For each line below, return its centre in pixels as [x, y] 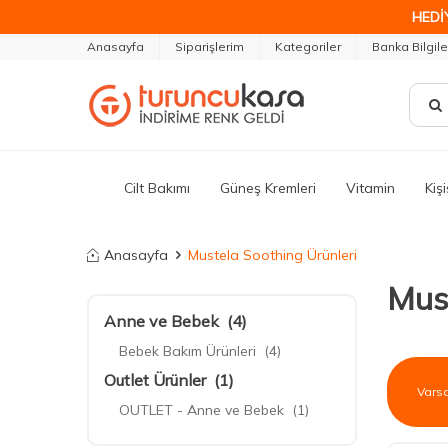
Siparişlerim [209, 46]
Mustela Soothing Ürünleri [272, 255]
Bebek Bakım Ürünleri [187, 351]
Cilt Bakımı [157, 187]
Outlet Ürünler [155, 380]
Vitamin [370, 187]
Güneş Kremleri [268, 187]
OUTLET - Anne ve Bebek [201, 410]
